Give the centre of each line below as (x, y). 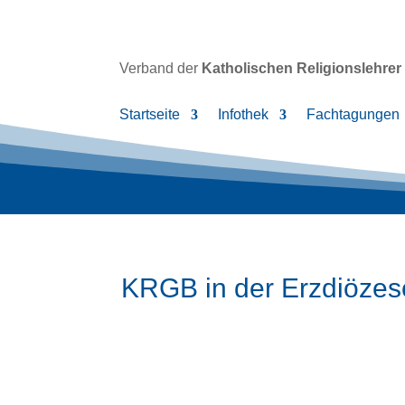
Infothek (243, 115)
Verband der (160, 69)
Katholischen (249, 69)
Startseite (150, 115)
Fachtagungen (353, 115)
